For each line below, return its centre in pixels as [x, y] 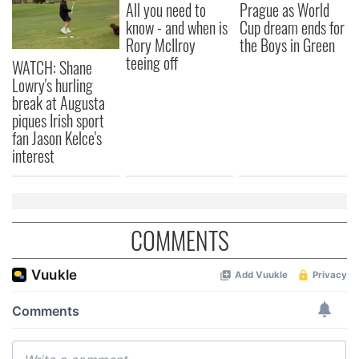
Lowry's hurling [52, 85]
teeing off [152, 63]
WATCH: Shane [52, 67]
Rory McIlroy [161, 45]
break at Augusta [58, 102]
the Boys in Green [288, 45]
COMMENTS [179, 240]
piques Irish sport [58, 120]
